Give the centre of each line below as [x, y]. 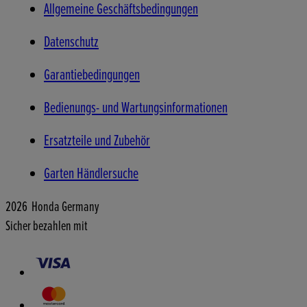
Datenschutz [71, 42]
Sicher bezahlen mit [47, 226]
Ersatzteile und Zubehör [97, 141]
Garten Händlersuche [91, 174]
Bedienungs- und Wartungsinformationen [136, 108]
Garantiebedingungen [92, 75]
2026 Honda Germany [52, 207]
